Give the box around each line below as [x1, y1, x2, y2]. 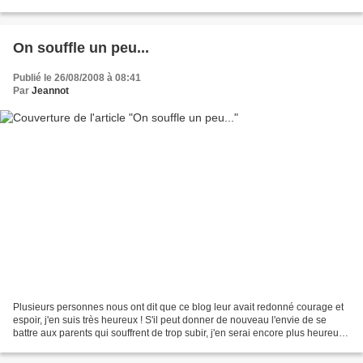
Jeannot [32, 84, 69, 96]
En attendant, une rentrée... [13, 340, 132, 352]
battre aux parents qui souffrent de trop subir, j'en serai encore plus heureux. [13, 327, 346, 340]
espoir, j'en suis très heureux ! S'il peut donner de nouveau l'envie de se [13, 314, 327, 327]
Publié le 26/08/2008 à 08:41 [13, 71, 141, 83]
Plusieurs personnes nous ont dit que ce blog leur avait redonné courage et [13, 301, 344, 314]
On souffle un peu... [13, 39, 149, 56]
